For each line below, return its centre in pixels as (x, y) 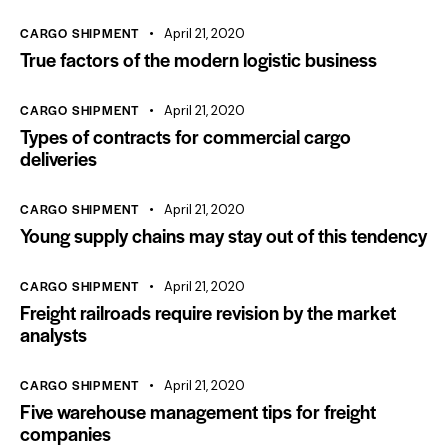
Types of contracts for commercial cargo (185, 136)
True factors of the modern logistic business (198, 59)
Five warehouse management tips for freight (198, 411)
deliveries (58, 158)
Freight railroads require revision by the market (208, 312)
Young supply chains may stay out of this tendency (223, 235)
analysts (53, 334)
